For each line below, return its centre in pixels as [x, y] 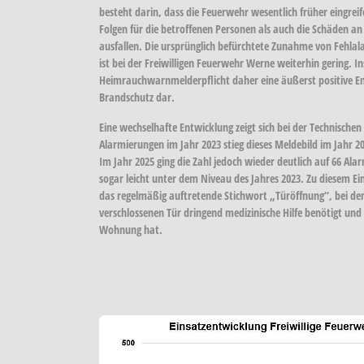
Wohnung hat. [131, 229]
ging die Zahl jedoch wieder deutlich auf [243, 161]
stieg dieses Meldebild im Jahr [288, 144]
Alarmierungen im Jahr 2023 [160, 144]
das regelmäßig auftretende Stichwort [184, 195]
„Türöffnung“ [299, 195]
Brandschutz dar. [137, 97]
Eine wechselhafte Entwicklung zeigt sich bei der [204, 127]
